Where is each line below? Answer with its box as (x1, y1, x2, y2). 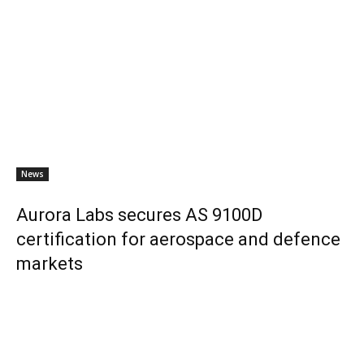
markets (16, 253, 83, 274)
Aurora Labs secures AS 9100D (16, 205, 262, 225)
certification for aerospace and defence (16, 229, 340, 249)
